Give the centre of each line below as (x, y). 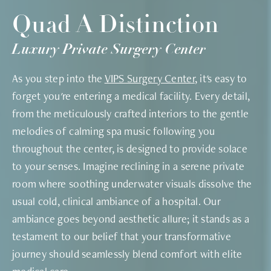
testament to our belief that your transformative (122, 236)
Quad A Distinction (116, 26)
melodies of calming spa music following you (114, 131)
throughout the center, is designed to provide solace (130, 148)
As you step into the (58, 78)
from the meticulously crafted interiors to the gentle (131, 113)
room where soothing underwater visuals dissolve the (132, 183)
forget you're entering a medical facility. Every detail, (131, 96)
